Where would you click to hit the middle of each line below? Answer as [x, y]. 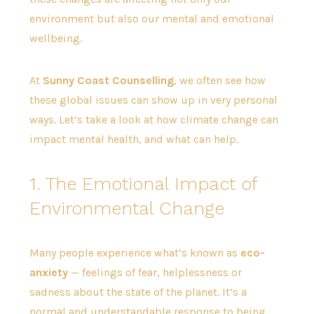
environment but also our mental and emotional [151, 19]
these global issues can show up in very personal [153, 100]
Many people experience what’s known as [135, 253]
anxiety [48, 273]
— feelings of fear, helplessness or [155, 273]
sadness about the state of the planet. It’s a [138, 292]
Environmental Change [127, 209]
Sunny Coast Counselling [108, 81]
